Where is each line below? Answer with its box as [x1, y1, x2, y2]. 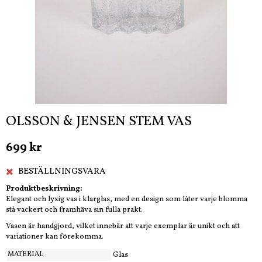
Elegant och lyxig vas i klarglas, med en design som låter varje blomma [6, 194, 247, 205]
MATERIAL [8, 249, 43, 259]
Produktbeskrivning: [6, 183, 82, 194]
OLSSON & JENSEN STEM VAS [6, 111, 192, 132]
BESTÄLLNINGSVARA [18, 165, 106, 178]
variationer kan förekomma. [6, 231, 104, 242]
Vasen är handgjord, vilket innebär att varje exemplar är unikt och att [6, 220, 240, 232]
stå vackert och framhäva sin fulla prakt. [6, 204, 143, 215]
